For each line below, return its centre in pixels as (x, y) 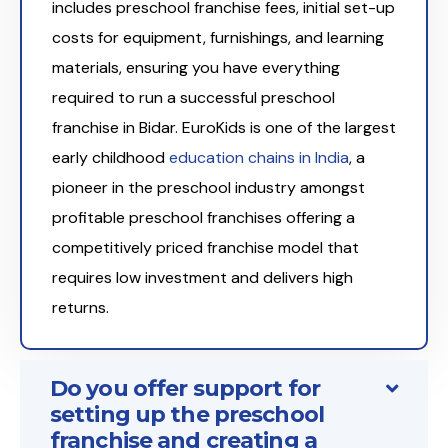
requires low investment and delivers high (202, 278)
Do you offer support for (185, 389)
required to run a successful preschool (193, 98)
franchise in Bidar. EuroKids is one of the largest (224, 128)
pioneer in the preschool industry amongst (208, 188)
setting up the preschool (187, 415)
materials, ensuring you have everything (196, 68)
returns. (80, 308)
